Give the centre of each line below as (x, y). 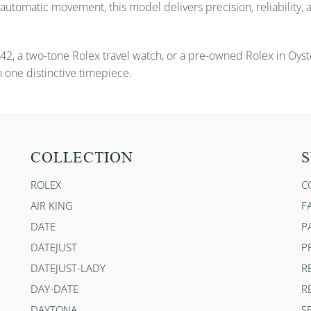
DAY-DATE (54, 289)
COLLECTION (82, 158)
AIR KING (52, 206)
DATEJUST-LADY (68, 268)
